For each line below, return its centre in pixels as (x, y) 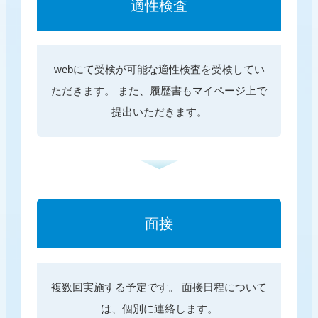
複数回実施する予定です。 (115, 287)
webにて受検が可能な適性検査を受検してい (159, 70)
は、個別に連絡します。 (159, 309)
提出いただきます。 (159, 112)
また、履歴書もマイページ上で (191, 91)
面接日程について (223, 287)
